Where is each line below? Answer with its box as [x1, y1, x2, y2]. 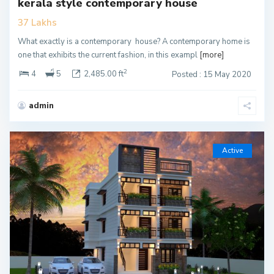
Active [222, 145, 243, 155]
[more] [199, 49, 224, 61]
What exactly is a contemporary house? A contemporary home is [18, 35, 250, 47]
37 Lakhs [18, 16, 57, 29]
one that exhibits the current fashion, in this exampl [18, 49, 199, 61]
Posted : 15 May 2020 [172, 68, 251, 80]
